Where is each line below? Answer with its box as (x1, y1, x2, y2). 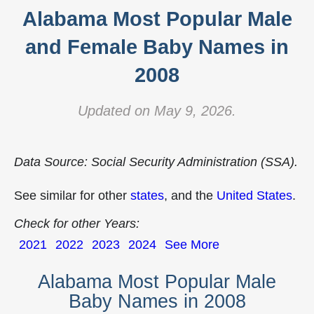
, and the (164, 189, 217, 203)
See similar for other (14, 189, 130, 203)
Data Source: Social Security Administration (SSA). (14, 155, 298, 169)
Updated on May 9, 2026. (78, 103, 236, 118)
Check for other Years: (14, 217, 139, 231)
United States (217, 189, 292, 203)
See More (165, 238, 219, 252)
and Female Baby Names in (25, 36, 289, 58)
